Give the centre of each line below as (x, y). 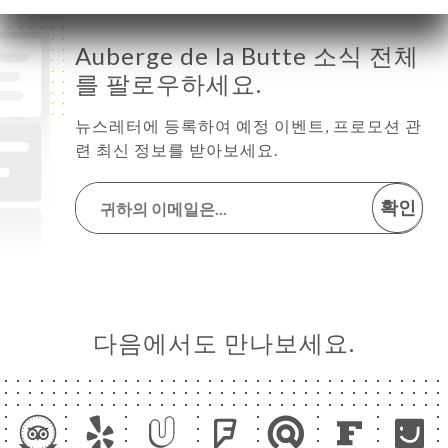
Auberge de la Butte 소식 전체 (247, 55)
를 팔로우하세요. (168, 83)
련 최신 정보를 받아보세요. (176, 149)
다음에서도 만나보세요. (224, 342)
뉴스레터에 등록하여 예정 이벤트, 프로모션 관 (248, 125)
